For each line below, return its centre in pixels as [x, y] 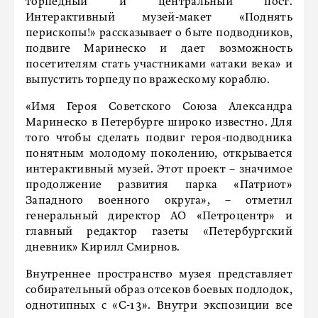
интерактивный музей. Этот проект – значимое [159, 170]
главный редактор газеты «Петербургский [159, 232]
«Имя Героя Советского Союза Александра [159, 107]
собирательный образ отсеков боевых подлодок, [159, 290]
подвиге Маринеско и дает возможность [159, 49]
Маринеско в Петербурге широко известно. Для [159, 123]
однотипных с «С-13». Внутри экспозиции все [159, 306]
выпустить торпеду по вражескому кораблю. [148, 80]
